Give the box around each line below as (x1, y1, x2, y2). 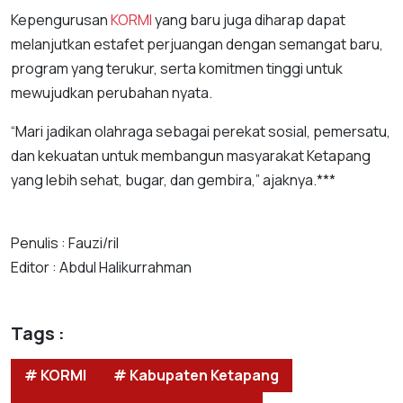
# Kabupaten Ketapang (113, 365, 279, 385)
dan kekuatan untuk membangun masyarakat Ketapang (11, 146, 371, 166)
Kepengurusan (11, 10, 111, 30)
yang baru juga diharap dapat (152, 10, 345, 30)
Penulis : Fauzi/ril (11, 233, 119, 253)
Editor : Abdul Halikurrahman (11, 257, 192, 277)
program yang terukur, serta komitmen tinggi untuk (11, 58, 343, 78)
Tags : (11, 321, 65, 345)
